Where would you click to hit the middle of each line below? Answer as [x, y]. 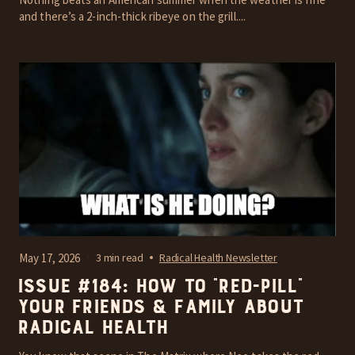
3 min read [120, 258]
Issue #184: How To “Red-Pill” [160, 286]
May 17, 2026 [50, 258]
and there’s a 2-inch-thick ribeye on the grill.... [133, 16]
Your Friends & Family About [160, 307]
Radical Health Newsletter [218, 258]
